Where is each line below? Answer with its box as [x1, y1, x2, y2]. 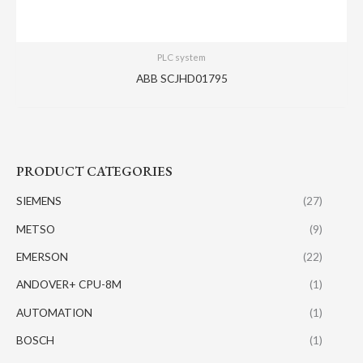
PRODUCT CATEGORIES [16, 161, 173, 180]
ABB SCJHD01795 [135, 71, 228, 86]
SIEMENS [16, 194, 62, 208]
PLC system [157, 52, 206, 63]
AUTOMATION [16, 305, 92, 319]
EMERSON [16, 249, 68, 263]
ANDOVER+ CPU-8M [16, 277, 122, 292]
